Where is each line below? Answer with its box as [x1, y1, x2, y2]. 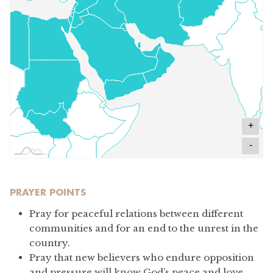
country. [29, 236, 70, 249]
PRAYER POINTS [10, 185, 86, 198]
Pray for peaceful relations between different [29, 207, 243, 219]
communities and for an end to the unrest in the [29, 222, 258, 234]
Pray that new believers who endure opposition [29, 251, 254, 263]
